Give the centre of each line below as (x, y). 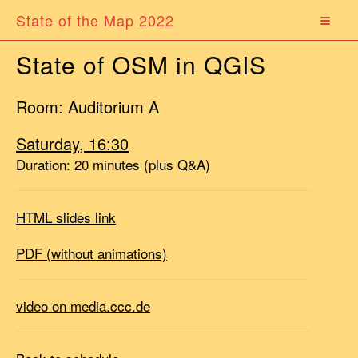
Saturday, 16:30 (72, 143)
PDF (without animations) (91, 253)
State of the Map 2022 (95, 20)
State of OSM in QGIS (141, 64)
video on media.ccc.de (83, 306)
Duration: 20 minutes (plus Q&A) (113, 164)
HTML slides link (66, 217)
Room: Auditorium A (88, 107)
